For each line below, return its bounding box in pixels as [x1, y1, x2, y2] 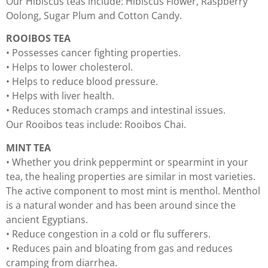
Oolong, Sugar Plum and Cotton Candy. [6, 8, 182, 22]
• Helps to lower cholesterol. [6, 60, 133, 74]
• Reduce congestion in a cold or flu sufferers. [6, 227, 211, 240]
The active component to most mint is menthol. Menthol [6, 184, 260, 197]
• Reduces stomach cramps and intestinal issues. [6, 103, 226, 117]
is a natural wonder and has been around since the [6, 198, 236, 212]
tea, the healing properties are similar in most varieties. [6, 169, 255, 183]
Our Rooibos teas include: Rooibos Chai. [6, 118, 186, 132]
